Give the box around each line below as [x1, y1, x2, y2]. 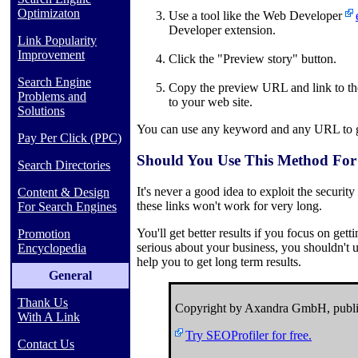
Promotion [18, 227, 70, 241]
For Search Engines [18, 200, 117, 213]
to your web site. [169, 95, 253, 109]
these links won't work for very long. [137, 198, 322, 213]
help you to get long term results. [137, 254, 301, 268]
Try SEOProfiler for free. [185, 328, 312, 342]
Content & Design [18, 185, 109, 199]
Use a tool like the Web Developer [169, 9, 345, 23]
